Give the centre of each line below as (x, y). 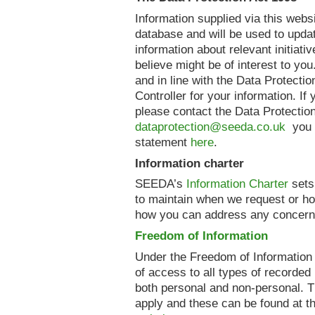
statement (163, 142)
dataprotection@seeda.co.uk (210, 127)
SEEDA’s (161, 184)
